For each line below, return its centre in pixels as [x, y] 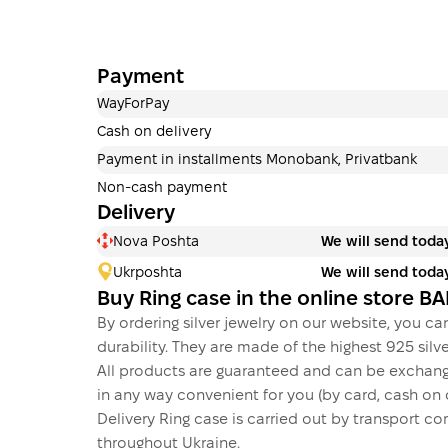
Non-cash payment [162, 189]
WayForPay [133, 105]
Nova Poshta [156, 242]
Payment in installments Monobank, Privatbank [257, 161]
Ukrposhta [147, 273]
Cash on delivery [154, 133]
